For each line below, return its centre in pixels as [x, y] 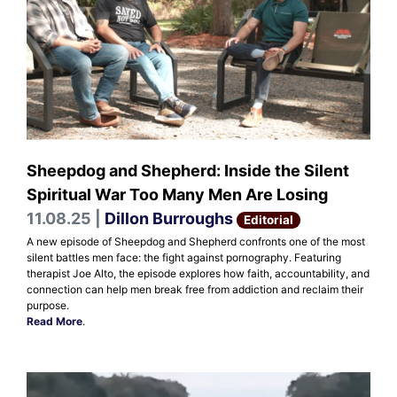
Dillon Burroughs [169, 218]
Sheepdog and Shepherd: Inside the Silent [188, 170]
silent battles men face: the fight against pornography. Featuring [184, 257]
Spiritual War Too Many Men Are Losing [177, 194]
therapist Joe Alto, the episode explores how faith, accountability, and [198, 273]
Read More [54, 321]
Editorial [269, 219]
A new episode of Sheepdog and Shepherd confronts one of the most [196, 241]
